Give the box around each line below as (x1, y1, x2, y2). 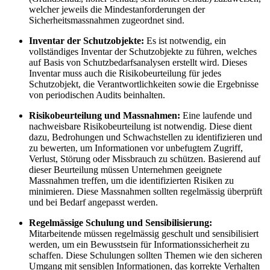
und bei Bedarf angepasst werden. (29, 197, 158, 208)
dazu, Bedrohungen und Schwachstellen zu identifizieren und (29, 132, 262, 143)
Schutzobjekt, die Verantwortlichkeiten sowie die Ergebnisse (29, 79, 259, 90)
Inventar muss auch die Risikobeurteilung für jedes (29, 68, 221, 79)
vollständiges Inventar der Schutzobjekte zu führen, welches (29, 46, 257, 57)
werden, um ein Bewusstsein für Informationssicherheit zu (29, 239, 250, 250)
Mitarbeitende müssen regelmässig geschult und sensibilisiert (29, 228, 259, 239)
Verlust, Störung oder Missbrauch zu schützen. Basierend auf (29, 154, 260, 165)
